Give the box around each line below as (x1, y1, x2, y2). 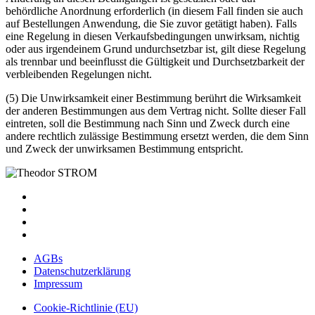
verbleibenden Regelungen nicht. (6, 68, 152, 81)
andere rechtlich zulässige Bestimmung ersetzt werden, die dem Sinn (6, 130, 309, 143)
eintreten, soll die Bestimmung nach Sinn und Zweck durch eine (6, 117, 290, 130)
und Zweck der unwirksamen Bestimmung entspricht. (6, 143, 243, 155)
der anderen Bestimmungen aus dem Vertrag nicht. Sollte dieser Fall (6, 105, 306, 117)
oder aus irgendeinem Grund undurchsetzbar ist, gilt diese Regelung (6, 43, 306, 56)
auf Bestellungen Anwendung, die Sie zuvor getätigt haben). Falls (6, 18, 297, 30)
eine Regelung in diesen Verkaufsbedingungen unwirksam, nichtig (6, 30, 300, 43)
